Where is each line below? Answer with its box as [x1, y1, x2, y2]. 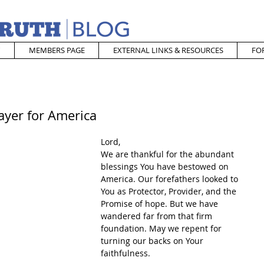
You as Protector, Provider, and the [101, 186, 239, 197]
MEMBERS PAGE [28, 45, 85, 55]
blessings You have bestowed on [101, 161, 231, 172]
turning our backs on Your [101, 235, 206, 246]
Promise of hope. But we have [101, 198, 220, 209]
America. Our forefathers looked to [101, 173, 240, 184]
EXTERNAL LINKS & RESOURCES [113, 45, 223, 55]
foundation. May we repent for [101, 223, 224, 234]
